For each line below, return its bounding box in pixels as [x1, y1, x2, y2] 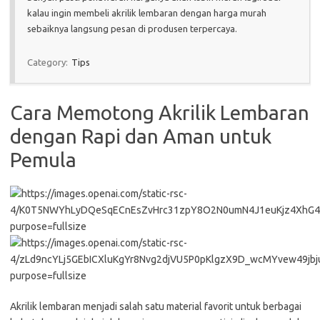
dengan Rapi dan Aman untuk [10, 124, 271, 147]
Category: [27, 56, 70, 67]
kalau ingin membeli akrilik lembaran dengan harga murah [27, 7, 266, 18]
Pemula [10, 148, 76, 171]
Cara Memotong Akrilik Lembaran [10, 101, 309, 124]
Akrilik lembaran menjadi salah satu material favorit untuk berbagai [10, 300, 301, 312]
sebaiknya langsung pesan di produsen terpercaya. [27, 23, 237, 34]
